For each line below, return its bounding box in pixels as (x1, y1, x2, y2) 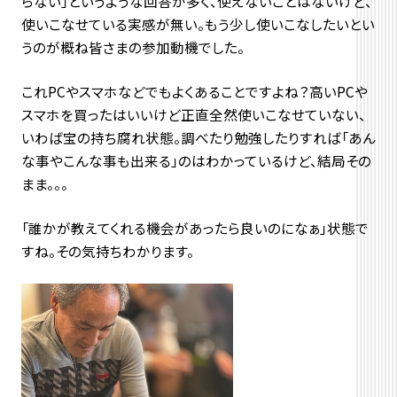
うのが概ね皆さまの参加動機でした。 (20, 37, 245, 58)
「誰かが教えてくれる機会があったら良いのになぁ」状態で (20, 217, 369, 237)
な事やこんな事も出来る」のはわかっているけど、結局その (20, 151, 371, 171)
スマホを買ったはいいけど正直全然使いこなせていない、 (20, 105, 366, 125)
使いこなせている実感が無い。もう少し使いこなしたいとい (20, 14, 375, 35)
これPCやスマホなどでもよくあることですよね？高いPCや (20, 82, 368, 102)
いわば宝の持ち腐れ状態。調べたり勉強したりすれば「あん (20, 128, 376, 148)
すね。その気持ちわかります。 (20, 240, 194, 261)
